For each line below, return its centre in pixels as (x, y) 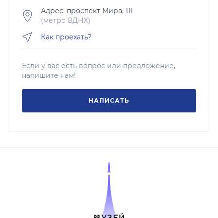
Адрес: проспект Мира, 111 (87, 10)
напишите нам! (49, 75)
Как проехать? (66, 37)
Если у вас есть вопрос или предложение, (99, 65)
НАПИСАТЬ (109, 100)
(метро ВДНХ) (66, 20)
